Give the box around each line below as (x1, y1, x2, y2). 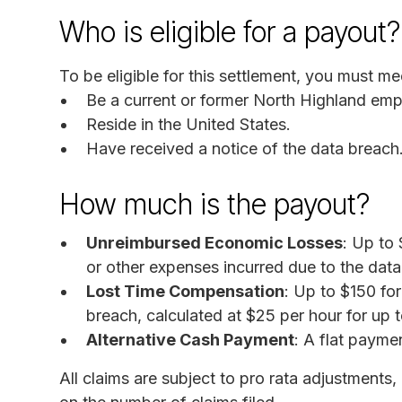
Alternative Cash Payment (86, 329, 294, 349)
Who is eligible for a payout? (59, 13, 400, 49)
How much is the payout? (59, 186, 370, 222)
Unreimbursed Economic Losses (86, 232, 343, 252)
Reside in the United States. (86, 114, 291, 134)
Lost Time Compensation (86, 281, 284, 301)
